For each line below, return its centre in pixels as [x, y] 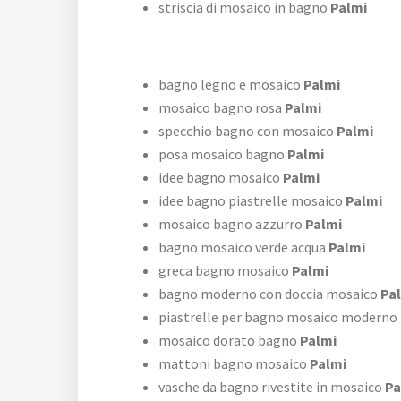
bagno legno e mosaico [230, 85]
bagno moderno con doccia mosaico [268, 294]
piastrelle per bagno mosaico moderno [278, 317]
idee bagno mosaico [219, 178]
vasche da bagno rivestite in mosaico [270, 387]
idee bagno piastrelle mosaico [251, 201]
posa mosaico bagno [222, 154]
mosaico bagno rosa [220, 108]
